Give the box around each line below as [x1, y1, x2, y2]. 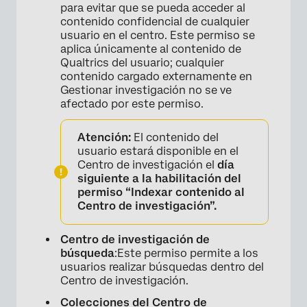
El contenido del [131, 130, 219, 144]
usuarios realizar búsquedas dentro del [60, 260, 264, 273]
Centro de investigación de [60, 232, 210, 246]
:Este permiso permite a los [114, 246, 258, 260]
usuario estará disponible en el [77, 144, 238, 158]
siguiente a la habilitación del [77, 171, 241, 185]
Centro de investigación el [77, 158, 217, 171]
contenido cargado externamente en [60, 69, 252, 83]
